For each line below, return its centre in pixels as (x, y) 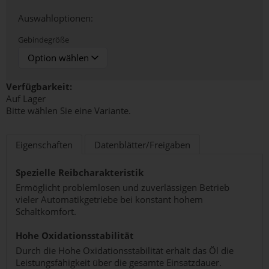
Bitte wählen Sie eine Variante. (68, 110)
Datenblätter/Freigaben (142, 145)
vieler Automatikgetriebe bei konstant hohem (109, 199)
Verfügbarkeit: (39, 86)
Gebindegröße (44, 40)
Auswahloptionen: (56, 18)
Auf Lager (26, 98)
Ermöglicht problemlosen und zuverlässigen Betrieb (122, 187)
